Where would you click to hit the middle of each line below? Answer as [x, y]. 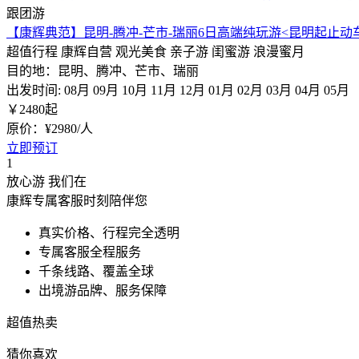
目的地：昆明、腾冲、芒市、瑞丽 [103, 71]
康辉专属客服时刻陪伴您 [77, 201]
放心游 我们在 [46, 182]
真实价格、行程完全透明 [109, 233]
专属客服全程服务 [90, 252]
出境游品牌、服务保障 [103, 290]
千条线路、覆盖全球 [96, 271]
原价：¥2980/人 [50, 129]
